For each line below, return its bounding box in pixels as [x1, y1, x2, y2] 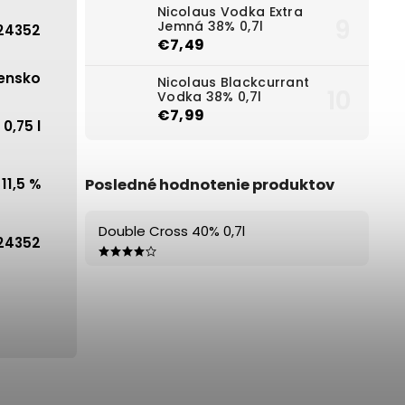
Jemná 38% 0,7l [157, 17, 264, 36]
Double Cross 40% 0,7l [99, 221, 245, 240]
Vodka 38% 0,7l [157, 88, 262, 107]
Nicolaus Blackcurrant [157, 73, 310, 92]
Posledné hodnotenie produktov [85, 174, 334, 195]
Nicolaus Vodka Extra [157, 3, 304, 22]
